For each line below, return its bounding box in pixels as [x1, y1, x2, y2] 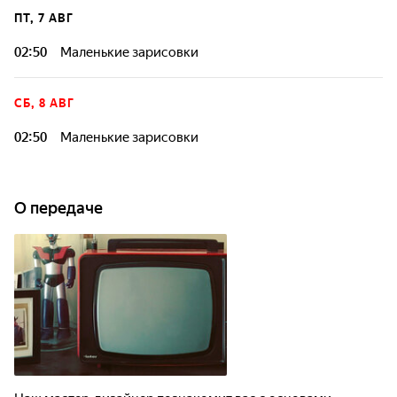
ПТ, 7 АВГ [14, 12, 74, 25]
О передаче [14, 198, 103, 217]
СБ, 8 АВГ [14, 97, 74, 110]
